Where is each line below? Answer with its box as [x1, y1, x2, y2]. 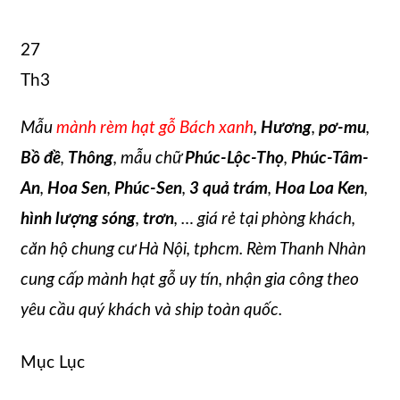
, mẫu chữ [113, 149, 185, 167]
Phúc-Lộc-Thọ [185, 149, 284, 167]
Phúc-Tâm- [287, 149, 369, 167]
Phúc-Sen [114, 179, 182, 197]
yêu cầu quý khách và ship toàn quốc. [21, 301, 282, 319]
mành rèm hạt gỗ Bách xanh [56, 119, 254, 137]
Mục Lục [21, 354, 85, 371]
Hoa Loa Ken [271, 179, 364, 197]
